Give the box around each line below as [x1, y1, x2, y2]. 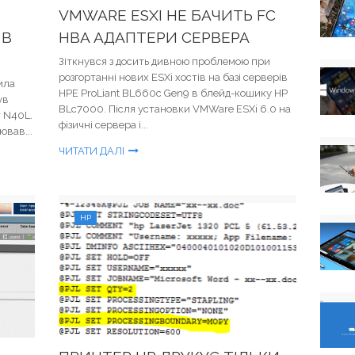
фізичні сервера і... [59, 119, 148, 131]
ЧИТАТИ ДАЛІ [59, 145, 124, 157]
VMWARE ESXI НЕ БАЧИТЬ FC [59, 6, 276, 24]
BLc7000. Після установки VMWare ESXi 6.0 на [59, 103, 291, 115]
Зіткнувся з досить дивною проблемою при [59, 55, 270, 67]
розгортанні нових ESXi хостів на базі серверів [59, 71, 288, 83]
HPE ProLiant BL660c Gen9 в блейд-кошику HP [59, 87, 288, 99]
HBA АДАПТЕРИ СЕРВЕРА [59, 29, 250, 46]
